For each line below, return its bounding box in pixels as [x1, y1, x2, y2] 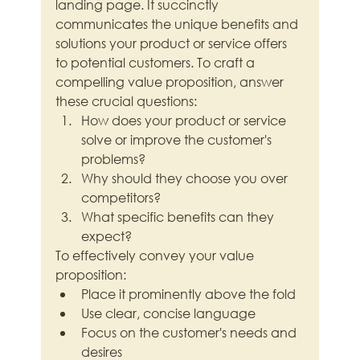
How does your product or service [81, 112, 290, 129]
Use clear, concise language [81, 305, 256, 322]
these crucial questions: [55, 92, 198, 110]
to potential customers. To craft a [55, 54, 259, 72]
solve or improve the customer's [81, 131, 276, 149]
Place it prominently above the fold [81, 285, 297, 303]
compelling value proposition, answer [55, 73, 288, 91]
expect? [81, 227, 133, 245]
